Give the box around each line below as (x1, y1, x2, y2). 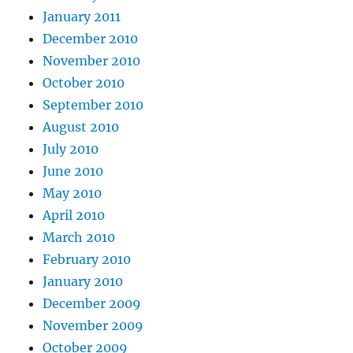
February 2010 (43, 251, 132, 268)
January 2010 (43, 273, 124, 290)
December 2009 (43, 295, 142, 312)
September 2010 (43, 97, 144, 113)
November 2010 (43, 53, 141, 69)
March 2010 (43, 229, 116, 246)
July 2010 (43, 141, 99, 158)
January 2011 (43, 9, 121, 25)
